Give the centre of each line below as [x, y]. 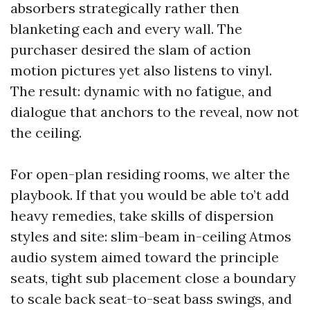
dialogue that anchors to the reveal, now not [155, 112]
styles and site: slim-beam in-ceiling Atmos [151, 236]
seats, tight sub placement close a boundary [153, 278]
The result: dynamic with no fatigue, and [141, 91]
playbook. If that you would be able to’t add [150, 195]
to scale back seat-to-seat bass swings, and [151, 299]
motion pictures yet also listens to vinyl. [141, 70]
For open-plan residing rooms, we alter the [150, 174]
